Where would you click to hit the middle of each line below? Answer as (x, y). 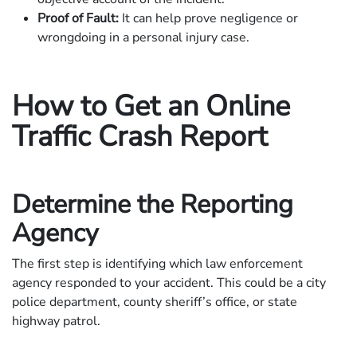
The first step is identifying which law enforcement (157, 263)
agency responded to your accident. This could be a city (169, 282)
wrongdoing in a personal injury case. (143, 37)
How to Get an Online (151, 106)
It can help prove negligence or (208, 18)
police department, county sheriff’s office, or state (155, 302)
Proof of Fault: (78, 18)
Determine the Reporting (153, 204)
